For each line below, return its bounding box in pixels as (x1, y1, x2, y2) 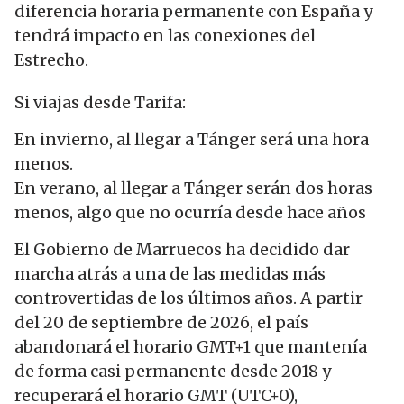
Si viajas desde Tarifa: (14, 91, 186, 113)
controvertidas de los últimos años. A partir (14, 288, 363, 309)
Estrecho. (14, 49, 88, 70)
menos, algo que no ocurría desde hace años (14, 202, 366, 224)
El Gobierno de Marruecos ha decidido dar (14, 239, 350, 261)
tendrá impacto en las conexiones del (14, 24, 316, 46)
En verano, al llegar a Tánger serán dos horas (14, 178, 372, 199)
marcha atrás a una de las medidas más (14, 263, 326, 285)
